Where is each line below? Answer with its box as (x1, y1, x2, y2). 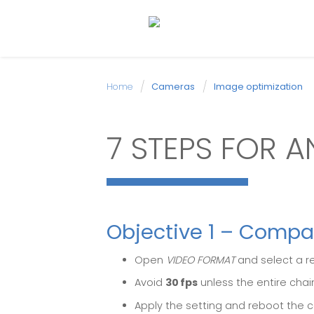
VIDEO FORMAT (166, 252, 235, 267)
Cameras (151, 80, 195, 93)
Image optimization (214, 80, 303, 93)
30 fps (165, 275, 198, 290)
